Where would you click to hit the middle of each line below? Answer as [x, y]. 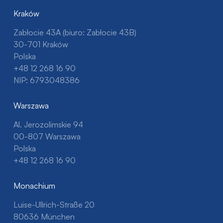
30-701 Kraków [41, 45]
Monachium [34, 186]
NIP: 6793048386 [46, 80]
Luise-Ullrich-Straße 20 [54, 205]
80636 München [44, 217]
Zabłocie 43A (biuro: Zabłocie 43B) [75, 33]
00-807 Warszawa [47, 137]
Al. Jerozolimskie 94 [48, 125]
